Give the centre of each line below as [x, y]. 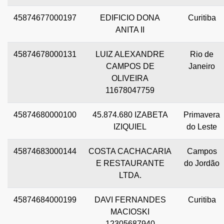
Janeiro [202, 66]
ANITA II [130, 29]
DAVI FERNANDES [130, 199]
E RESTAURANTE [130, 163]
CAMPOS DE [130, 66]
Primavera [202, 114]
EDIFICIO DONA [130, 17]
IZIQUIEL [130, 126]
